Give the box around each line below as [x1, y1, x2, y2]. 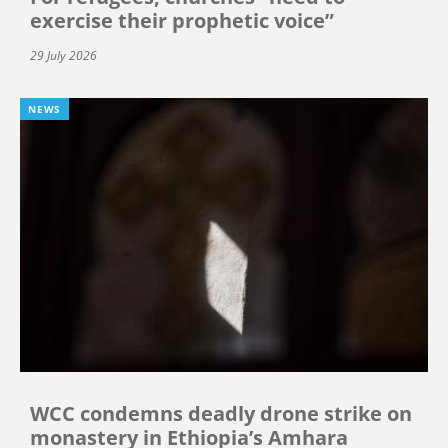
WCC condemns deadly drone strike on [30, 399, 412, 427]
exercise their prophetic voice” [30, 7, 334, 35]
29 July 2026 [30, 47, 97, 65]
